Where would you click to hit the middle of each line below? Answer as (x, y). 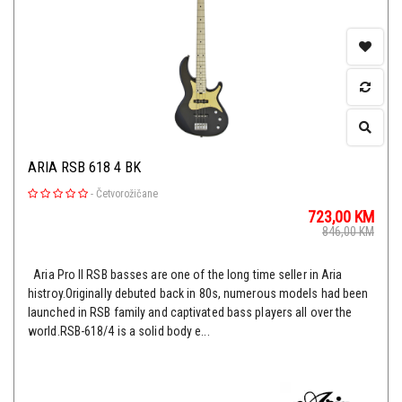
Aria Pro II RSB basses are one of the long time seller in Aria (185, 275)
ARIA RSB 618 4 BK (84, 168)
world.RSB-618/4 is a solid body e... (119, 332)
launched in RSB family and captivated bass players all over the (190, 313)
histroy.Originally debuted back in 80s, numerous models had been (198, 294)
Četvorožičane (127, 194)
